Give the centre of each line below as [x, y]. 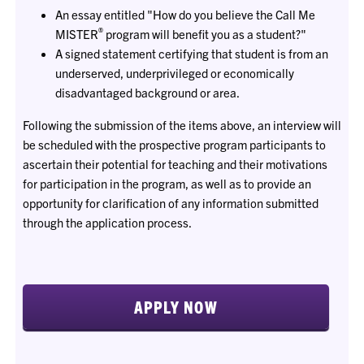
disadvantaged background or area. [147, 93]
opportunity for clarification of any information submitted [170, 203]
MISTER [76, 34]
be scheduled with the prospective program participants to [174, 145]
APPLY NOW [175, 306]
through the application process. [107, 223]
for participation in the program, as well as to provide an [167, 184]
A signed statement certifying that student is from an [191, 54]
